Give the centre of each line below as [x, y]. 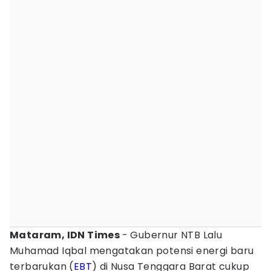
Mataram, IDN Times [66, 235]
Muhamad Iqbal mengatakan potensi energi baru [132, 251]
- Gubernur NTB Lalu [172, 235]
